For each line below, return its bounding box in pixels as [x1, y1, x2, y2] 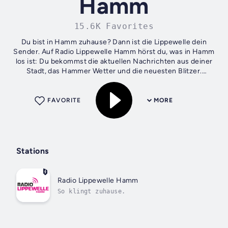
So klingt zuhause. [58, 187, 126, 195]
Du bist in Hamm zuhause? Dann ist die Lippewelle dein [21, 38, 207, 47]
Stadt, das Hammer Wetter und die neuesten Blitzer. [26, 67, 202, 76]
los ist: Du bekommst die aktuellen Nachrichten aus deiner [15, 57, 213, 66]
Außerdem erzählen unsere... [65, 76, 163, 85]
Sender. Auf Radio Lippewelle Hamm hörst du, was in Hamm [13, 47, 215, 56]
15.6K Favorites [74, 21, 154, 32]
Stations [16, 146, 49, 156]
